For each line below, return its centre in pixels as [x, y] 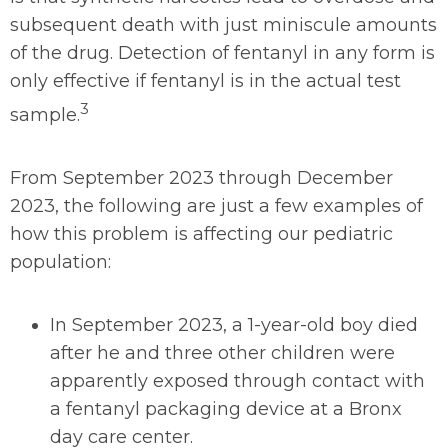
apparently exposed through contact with [237, 381]
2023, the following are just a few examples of [216, 206]
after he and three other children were [222, 353]
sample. [45, 115]
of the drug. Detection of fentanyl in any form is [222, 53]
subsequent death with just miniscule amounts [223, 25]
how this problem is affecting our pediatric [201, 234]
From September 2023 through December [201, 178]
